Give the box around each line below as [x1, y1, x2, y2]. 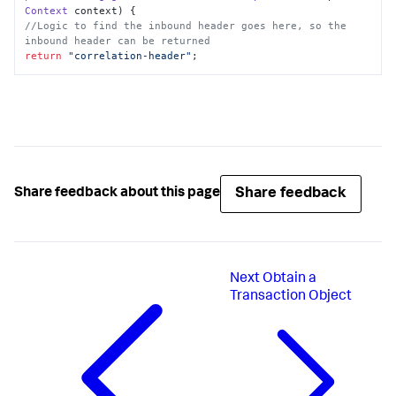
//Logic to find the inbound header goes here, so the [25, 19, 347, 33]
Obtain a [262, 271, 316, 286]
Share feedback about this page [14, 187, 220, 202]
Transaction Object [229, 289, 352, 304]
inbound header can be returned [25, 34, 211, 48]
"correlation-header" [68, 49, 193, 63]
